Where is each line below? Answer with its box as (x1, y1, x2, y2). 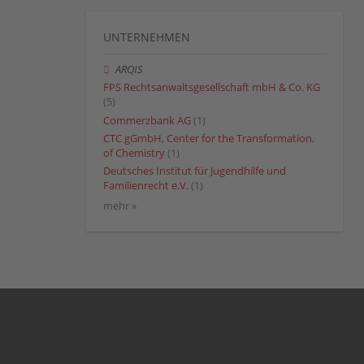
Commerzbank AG (103, 113, 191, 128)
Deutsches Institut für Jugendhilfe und (103, 163, 286, 178)
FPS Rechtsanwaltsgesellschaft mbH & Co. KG (103, 80, 320, 95)
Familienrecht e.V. (103, 178, 188, 193)
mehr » (103, 199, 136, 214)
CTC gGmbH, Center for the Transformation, (103, 131, 314, 145)
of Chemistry (103, 145, 165, 160)
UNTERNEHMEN (103, 29, 190, 45)
